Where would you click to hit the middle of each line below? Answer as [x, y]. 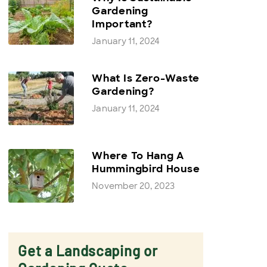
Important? [122, 24]
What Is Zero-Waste [146, 78]
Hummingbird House [146, 169]
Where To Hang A [138, 156]
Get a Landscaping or [88, 251]
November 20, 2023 [133, 186]
